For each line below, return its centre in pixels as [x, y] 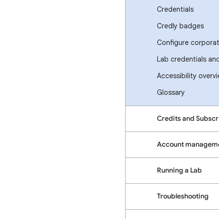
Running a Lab [179, 170]
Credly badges [180, 26]
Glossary [171, 92]
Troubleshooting [183, 196]
